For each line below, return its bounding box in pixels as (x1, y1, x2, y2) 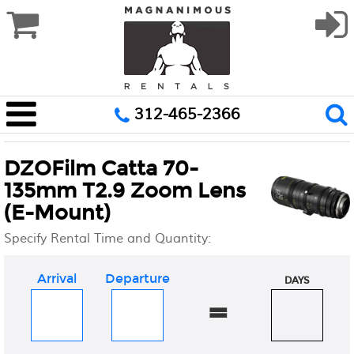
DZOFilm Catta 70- (4, 156, 198, 181)
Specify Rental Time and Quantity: (4, 231, 211, 247)
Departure (104, 271, 170, 286)
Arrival (37, 271, 77, 286)
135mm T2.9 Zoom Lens (4, 179, 246, 203)
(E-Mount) (4, 201, 111, 225)
